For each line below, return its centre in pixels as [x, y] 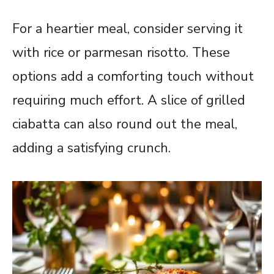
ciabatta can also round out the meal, [125, 124]
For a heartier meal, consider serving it [128, 29]
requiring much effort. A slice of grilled [129, 101]
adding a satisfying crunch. [91, 148]
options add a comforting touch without [133, 77]
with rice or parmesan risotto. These [121, 53]
